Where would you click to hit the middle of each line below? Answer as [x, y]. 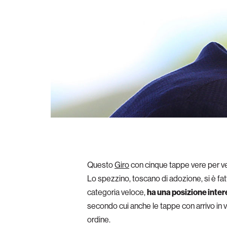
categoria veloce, [117, 192]
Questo [101, 164]
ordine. [99, 219]
